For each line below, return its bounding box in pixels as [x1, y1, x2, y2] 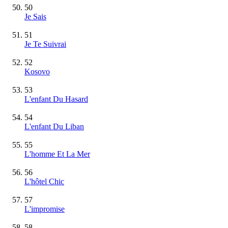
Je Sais [24, 12, 46, 21]
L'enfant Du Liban [24, 122, 84, 131]
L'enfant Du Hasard [24, 94, 88, 103]
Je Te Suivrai [24, 39, 66, 48]
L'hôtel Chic [24, 177, 64, 186]
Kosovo [24, 67, 50, 76]
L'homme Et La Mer [24, 149, 90, 158]
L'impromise [24, 204, 65, 213]
